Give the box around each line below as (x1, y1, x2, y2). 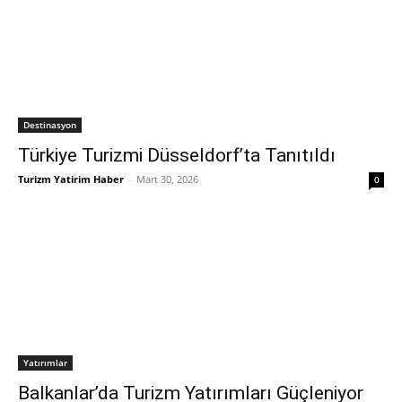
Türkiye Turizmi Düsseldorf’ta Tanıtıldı (18, 144, 336, 166)
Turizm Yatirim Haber (18, 172, 124, 186)
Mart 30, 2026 (136, 172, 198, 186)
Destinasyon (23, 118, 76, 131)
